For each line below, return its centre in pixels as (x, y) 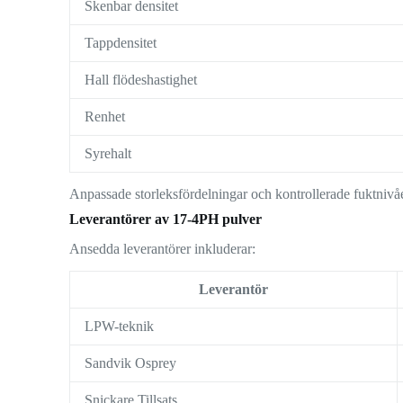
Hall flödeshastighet (141, 80)
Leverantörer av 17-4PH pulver (166, 219)
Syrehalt (108, 154)
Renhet (105, 117)
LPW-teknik (120, 326)
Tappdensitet (121, 43)
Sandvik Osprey (131, 363)
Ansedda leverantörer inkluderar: (163, 248)
